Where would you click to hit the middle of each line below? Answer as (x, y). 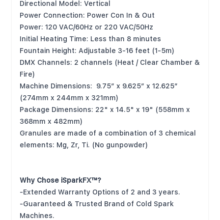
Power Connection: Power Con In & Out (87, 15)
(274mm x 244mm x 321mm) (69, 98)
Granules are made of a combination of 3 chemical (108, 133)
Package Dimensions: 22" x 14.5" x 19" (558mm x (105, 110)
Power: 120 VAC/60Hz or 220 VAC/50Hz (86, 27)
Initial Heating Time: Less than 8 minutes (90, 39)
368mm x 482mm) (51, 121)
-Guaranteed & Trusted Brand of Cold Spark (97, 204)
